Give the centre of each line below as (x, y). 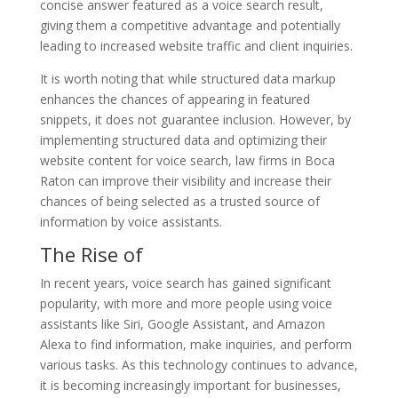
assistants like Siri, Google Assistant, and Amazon (182, 323)
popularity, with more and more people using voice (186, 303)
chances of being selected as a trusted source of (179, 201)
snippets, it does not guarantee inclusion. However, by (195, 119)
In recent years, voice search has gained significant (185, 283)
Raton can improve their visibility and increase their (185, 180)
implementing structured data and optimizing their (183, 139)
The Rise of (91, 254)
